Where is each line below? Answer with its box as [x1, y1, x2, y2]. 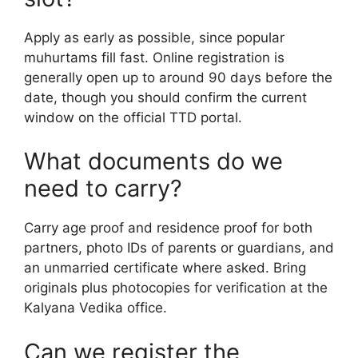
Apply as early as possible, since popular [24, 29, 284, 46]
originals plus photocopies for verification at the [24, 280, 328, 296]
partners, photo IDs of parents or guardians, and [24, 240, 334, 257]
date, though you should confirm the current [24, 89, 307, 105]
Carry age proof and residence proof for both [24, 220, 312, 237]
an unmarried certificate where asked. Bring [24, 260, 306, 276]
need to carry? [24, 174, 182, 203]
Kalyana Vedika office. [24, 300, 167, 316]
